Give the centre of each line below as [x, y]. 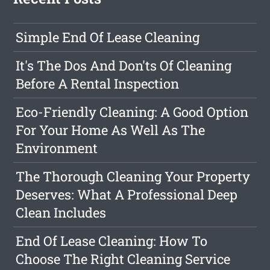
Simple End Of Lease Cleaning [108, 37]
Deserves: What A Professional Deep [127, 195]
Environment [57, 148]
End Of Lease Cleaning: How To [112, 241]
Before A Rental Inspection [98, 84]
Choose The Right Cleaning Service [123, 259]
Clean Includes [61, 213]
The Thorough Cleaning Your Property [133, 177]
